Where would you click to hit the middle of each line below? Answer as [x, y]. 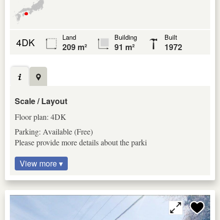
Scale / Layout [41, 101]
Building [126, 37]
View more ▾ [41, 163]
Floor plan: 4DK [41, 116]
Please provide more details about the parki [81, 142]
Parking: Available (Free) [54, 131]
